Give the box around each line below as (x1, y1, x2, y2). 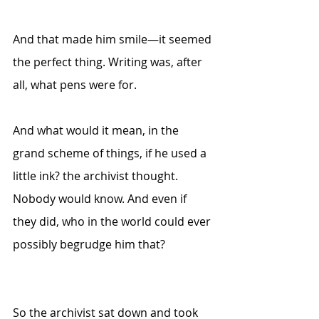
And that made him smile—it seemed (13, 31, 214, 47)
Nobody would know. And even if (13, 191, 189, 206)
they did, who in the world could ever (13, 214, 214, 229)
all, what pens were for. (13, 77, 140, 93)
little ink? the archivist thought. (13, 168, 181, 184)
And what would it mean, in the (13, 122, 182, 138)
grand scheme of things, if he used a (13, 145, 209, 161)
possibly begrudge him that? (13, 236, 165, 252)
